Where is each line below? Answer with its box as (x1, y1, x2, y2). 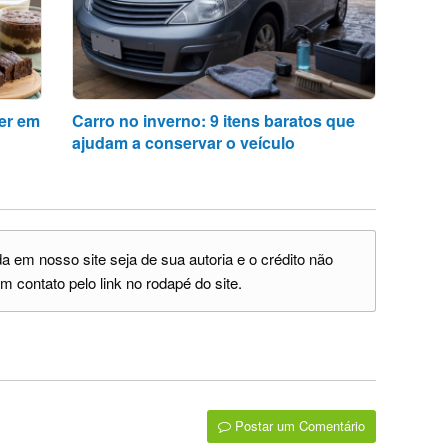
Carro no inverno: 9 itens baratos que (72, 109, 356, 133)
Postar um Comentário (230, 416, 365, 436)
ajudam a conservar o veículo (72, 131, 296, 155)
